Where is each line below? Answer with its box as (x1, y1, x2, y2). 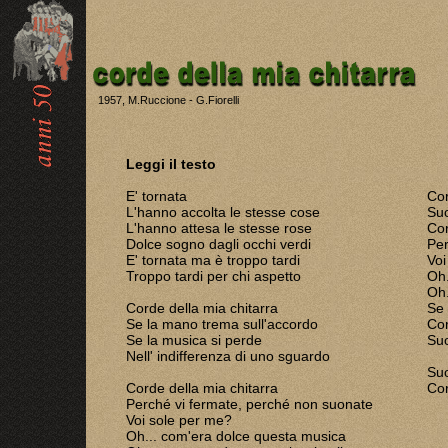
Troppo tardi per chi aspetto (126, 268, 301, 284)
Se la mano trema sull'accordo (126, 316, 318, 332)
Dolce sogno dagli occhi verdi (126, 236, 311, 252)
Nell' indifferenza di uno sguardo (126, 348, 330, 364)
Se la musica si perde (126, 332, 262, 348)
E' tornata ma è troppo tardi (126, 252, 300, 268)
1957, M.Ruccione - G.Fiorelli (86, 94, 239, 106)
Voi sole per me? (126, 412, 232, 428)
